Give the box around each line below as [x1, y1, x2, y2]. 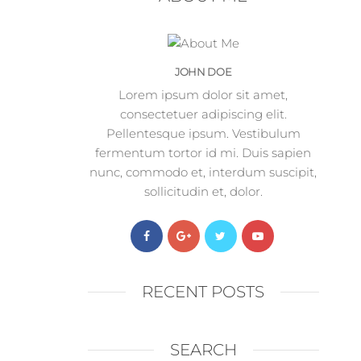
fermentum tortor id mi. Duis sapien [95, 145, 312, 161]
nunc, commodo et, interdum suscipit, [89, 164, 317, 180]
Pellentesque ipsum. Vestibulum [106, 126, 301, 142]
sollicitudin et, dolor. [143, 184, 263, 200]
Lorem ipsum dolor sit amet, [118, 87, 288, 103]
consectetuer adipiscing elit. [119, 106, 287, 122]
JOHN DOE [174, 65, 232, 79]
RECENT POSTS [142, 282, 265, 302]
